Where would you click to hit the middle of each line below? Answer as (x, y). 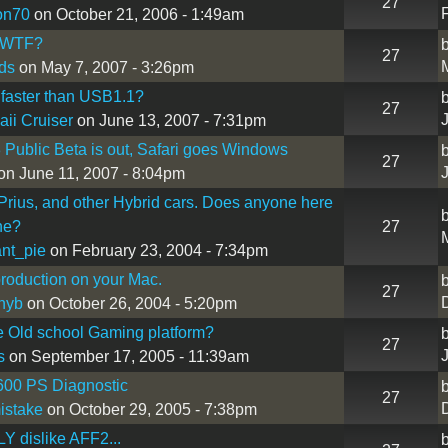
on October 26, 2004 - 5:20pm (129, 303)
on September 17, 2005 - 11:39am (126, 356)
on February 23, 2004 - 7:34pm (156, 250)
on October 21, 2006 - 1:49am (136, 14)
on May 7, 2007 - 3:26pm (104, 67)
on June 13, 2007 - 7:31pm (169, 120)
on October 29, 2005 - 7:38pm (149, 409)
